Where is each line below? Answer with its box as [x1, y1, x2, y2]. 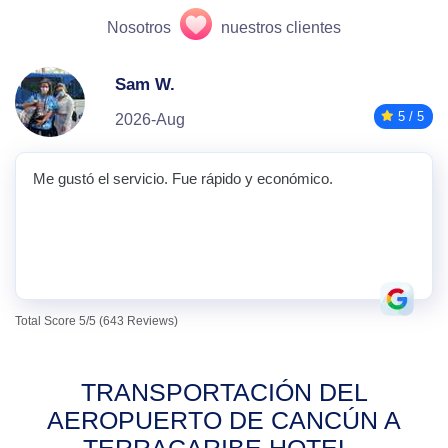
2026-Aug [115, 111, 185, 128]
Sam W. [115, 75, 175, 94]
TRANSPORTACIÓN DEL [80, 378, 368, 406]
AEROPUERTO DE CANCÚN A [47, 406, 401, 434]
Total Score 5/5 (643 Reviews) [15, 314, 178, 328]
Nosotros [107, 19, 171, 36]
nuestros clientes [221, 19, 341, 36]
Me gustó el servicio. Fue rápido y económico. [33, 170, 333, 187]
